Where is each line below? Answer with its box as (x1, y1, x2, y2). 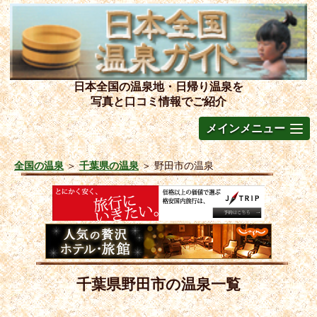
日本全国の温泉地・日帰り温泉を (74, 80, 243, 93)
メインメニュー (206, 122, 285, 134)
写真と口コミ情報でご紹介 (91, 95, 226, 108)
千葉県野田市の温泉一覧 (76, 275, 241, 292)
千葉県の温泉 (79, 159, 139, 171)
